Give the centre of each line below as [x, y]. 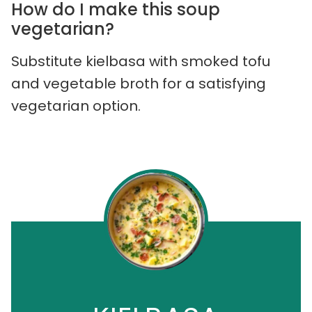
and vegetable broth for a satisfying [139, 84]
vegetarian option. [76, 106]
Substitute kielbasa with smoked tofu [141, 62]
